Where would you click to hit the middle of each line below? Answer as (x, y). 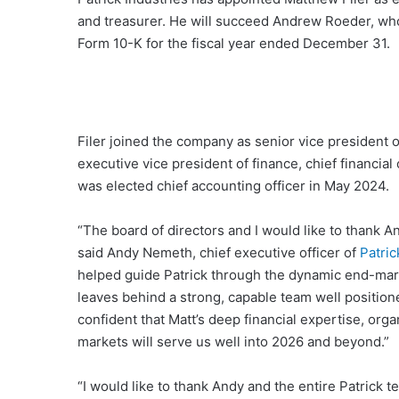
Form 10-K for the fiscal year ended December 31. (234, 43)
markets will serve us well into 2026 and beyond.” (233, 341)
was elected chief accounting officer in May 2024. (233, 185)
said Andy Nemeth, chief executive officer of (219, 252)
